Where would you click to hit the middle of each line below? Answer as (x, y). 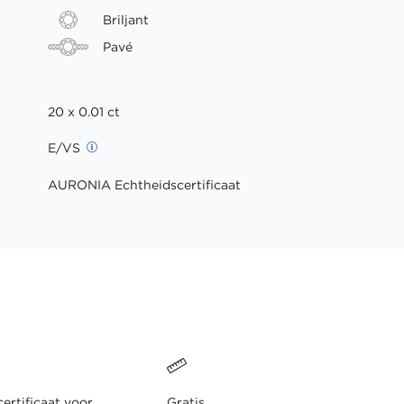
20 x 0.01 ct (83, 111)
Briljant (125, 19)
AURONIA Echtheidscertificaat (144, 184)
